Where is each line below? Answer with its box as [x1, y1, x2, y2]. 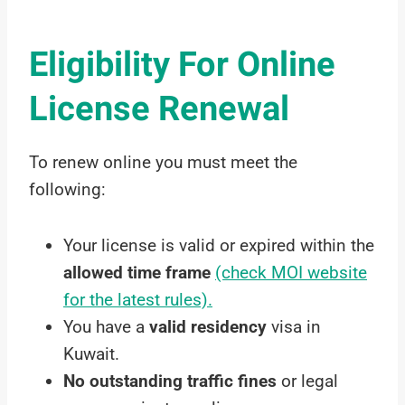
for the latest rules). [63, 289, 212, 311]
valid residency [149, 316, 267, 338]
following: [29, 179, 106, 201]
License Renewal [29, 84, 289, 136]
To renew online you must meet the [29, 152, 297, 174]
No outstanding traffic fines [63, 371, 277, 392]
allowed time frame [63, 262, 211, 284]
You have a [63, 316, 149, 338]
